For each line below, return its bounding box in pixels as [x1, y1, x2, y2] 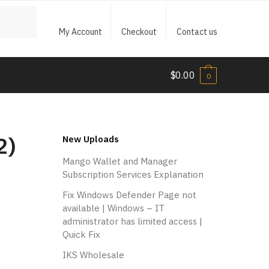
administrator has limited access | [62, 215, 202, 227]
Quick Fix [62, 228, 100, 240]
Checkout [121, 26, 157, 37]
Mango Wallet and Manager [62, 155, 177, 167]
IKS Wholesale [62, 249, 124, 261]
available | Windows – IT [62, 202, 165, 214]
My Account [58, 26, 102, 37]
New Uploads [62, 133, 119, 145]
